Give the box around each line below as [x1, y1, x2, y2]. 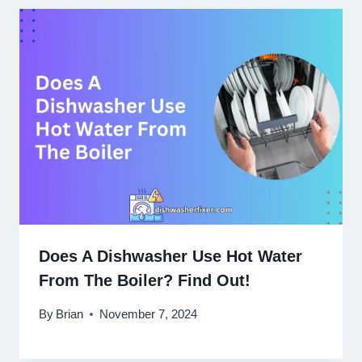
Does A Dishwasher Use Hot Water [39, 246, 302, 265]
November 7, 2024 [99, 306, 198, 321]
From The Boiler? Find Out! [39, 271, 250, 289]
